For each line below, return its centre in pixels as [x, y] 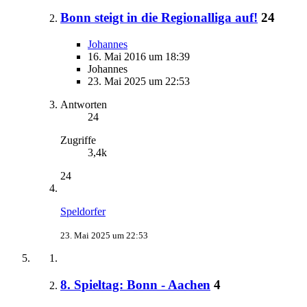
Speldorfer [83, 212]
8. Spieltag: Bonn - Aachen [135, 284]
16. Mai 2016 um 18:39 [139, 57]
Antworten [84, 105]
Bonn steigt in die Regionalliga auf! [159, 18]
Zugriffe [78, 140]
